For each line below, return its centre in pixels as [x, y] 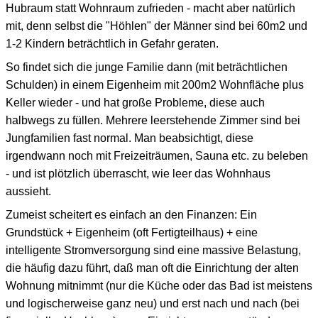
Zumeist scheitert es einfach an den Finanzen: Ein [131, 214]
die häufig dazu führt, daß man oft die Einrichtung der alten [152, 268]
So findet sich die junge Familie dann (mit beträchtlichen [147, 67]
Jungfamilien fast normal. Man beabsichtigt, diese [130, 138]
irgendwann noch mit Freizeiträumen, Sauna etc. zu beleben [157, 155]
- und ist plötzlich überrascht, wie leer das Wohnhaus [138, 173]
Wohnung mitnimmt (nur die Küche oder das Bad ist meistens [159, 285]
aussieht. [28, 191]
